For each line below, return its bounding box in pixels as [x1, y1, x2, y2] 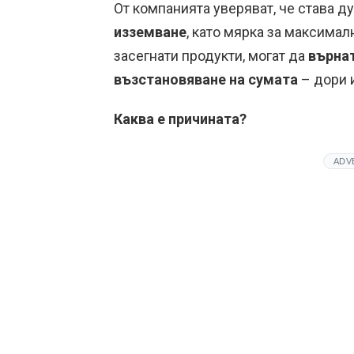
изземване [114, 24, 186, 40]
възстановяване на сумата [114, 71, 298, 88]
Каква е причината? [114, 111, 247, 127]
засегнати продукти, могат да [114, 47, 308, 64]
